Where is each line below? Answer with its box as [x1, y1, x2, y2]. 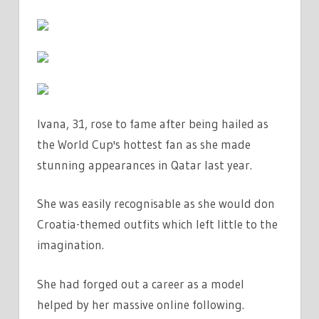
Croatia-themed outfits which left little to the [37, 216, 278, 232]
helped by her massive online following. [37, 296, 244, 312]
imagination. [37, 237, 104, 253]
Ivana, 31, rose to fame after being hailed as [37, 115, 268, 131]
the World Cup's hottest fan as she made [37, 136, 251, 152]
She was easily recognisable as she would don [37, 196, 275, 211]
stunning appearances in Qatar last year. [37, 157, 252, 172]
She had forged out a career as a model [37, 276, 244, 291]
